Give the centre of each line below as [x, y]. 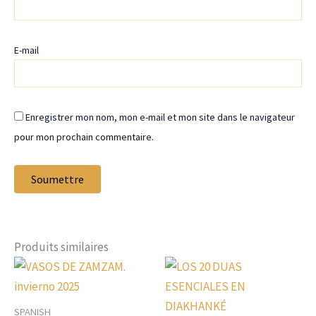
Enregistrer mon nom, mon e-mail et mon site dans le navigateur [160, 117]
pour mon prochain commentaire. [84, 137]
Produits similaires [61, 247]
